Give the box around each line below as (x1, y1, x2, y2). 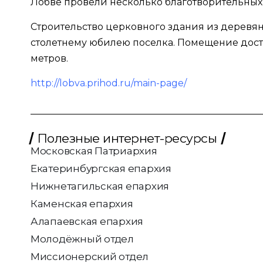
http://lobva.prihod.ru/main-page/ (31, 77, 187, 89)
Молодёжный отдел (31, 232, 134, 245)
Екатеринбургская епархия (31, 162, 171, 174)
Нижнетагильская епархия (31, 180, 170, 192)
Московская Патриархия (31, 144, 157, 157)
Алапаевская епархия (31, 215, 144, 227)
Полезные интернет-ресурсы (38, 130, 217, 146)
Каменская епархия (31, 197, 133, 210)
